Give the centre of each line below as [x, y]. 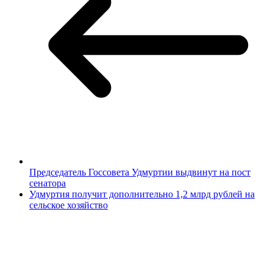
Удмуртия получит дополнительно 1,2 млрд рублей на [142, 194]
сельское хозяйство [69, 205]
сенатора [48, 183]
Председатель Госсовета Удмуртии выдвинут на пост [140, 172]
